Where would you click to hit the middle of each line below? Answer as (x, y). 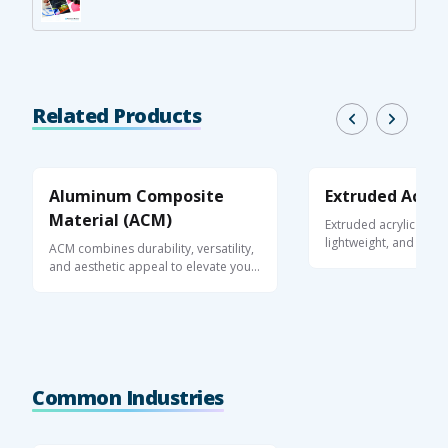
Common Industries (128, 397)
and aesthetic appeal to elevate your (152, 266)
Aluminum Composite (136, 195)
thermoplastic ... (370, 260)
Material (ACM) (110, 219)
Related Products (116, 116)
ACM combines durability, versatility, (151, 248)
